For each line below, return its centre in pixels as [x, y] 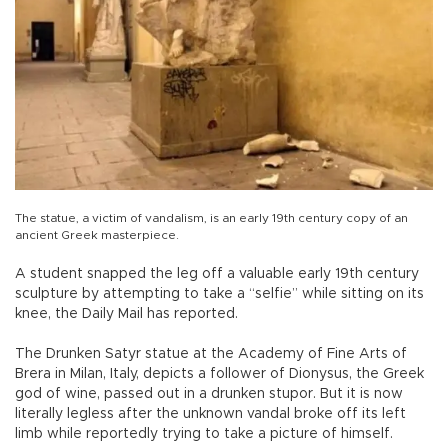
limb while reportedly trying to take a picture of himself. [204, 434]
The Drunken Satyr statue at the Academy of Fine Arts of [211, 354]
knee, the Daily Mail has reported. [126, 314]
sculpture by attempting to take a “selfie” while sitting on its [219, 294]
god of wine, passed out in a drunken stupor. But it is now [209, 394]
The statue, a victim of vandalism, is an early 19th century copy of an [211, 218]
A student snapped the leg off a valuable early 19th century [217, 274]
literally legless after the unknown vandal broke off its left [210, 414]
